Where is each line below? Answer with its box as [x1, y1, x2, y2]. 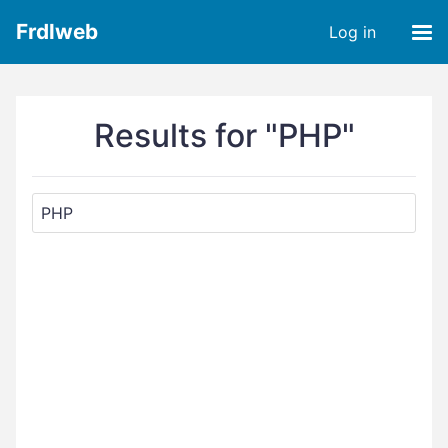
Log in [329, 22, 376, 42]
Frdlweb [16, 19, 98, 44]
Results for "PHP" [93, 116, 355, 155]
